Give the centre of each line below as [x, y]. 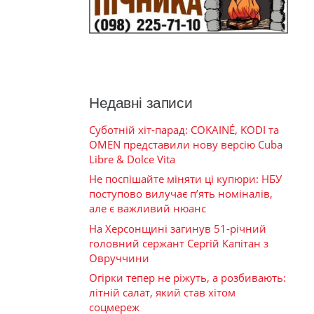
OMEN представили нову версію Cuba [186, 144]
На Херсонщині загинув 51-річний [178, 228]
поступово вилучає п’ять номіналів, [181, 193]
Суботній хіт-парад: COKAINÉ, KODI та [184, 129]
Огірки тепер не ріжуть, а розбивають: [187, 278]
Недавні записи [141, 102]
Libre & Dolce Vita [132, 159]
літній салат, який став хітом [162, 292]
